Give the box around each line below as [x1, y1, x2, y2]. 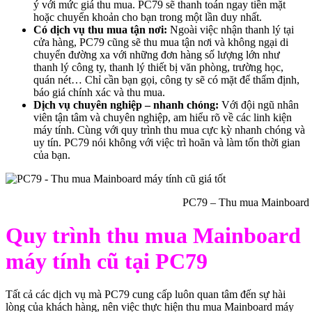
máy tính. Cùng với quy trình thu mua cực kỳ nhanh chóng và [33, 124, 305, 136]
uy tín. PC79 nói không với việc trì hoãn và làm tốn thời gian [33, 136, 300, 149]
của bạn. [33, 149, 70, 162]
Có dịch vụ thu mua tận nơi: [33, 24, 167, 36]
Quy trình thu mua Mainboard [6, 222, 301, 248]
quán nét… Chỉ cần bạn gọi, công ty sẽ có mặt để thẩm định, [33, 74, 299, 86]
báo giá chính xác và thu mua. [33, 86, 165, 99]
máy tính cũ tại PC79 [6, 248, 208, 274]
